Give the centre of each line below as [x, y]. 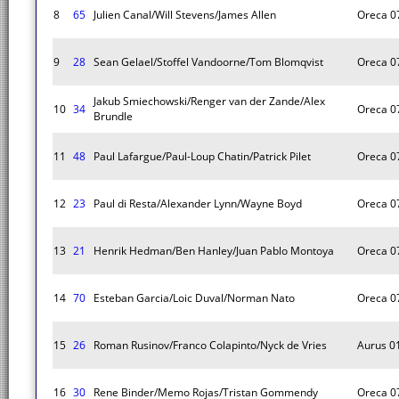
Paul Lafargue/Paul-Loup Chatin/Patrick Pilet [202, 156]
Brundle [113, 116]
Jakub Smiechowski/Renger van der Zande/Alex [209, 101]
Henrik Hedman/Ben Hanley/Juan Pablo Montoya [214, 251]
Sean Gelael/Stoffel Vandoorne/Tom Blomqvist [208, 62]
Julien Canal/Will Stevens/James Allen [185, 15]
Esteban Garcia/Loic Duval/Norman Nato [194, 298]
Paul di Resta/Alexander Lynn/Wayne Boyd [198, 204]
